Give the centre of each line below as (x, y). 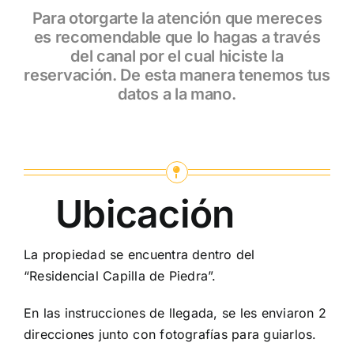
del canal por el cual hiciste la (177, 56)
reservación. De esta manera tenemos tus (177, 75)
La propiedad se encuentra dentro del (139, 254)
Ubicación (145, 213)
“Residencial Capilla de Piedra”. (120, 275)
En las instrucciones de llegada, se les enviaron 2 (175, 313)
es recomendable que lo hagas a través (177, 37)
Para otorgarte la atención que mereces (177, 18)
